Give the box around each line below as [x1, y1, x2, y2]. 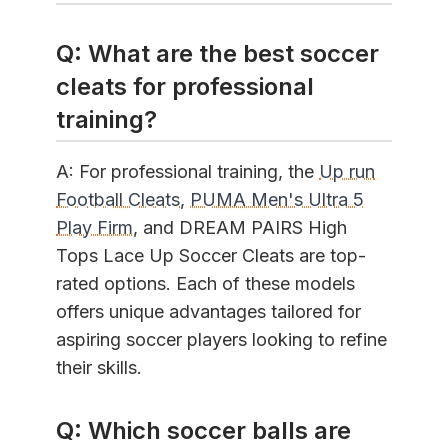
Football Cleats [56, 189, 180, 211]
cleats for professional [56, 71, 314, 101]
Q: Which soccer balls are [56, 416, 351, 446]
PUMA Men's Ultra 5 [190, 189, 364, 211]
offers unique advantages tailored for [56, 301, 361, 323]
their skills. [56, 357, 142, 379]
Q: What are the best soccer [56, 38, 379, 68]
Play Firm [56, 217, 133, 239]
